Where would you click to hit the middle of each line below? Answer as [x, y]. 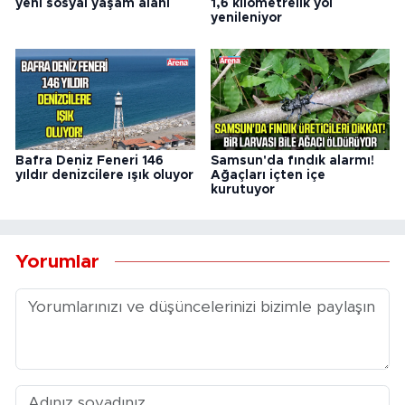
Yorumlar [57, 262]
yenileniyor [246, 19]
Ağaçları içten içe [268, 175]
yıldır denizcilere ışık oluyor [104, 175]
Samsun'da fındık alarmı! [292, 160]
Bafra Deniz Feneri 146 [89, 160]
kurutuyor [242, 189]
